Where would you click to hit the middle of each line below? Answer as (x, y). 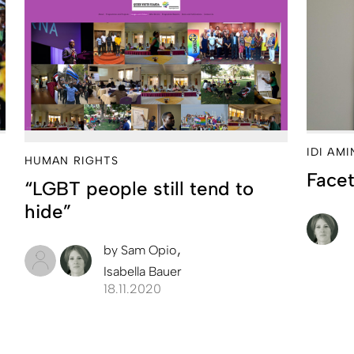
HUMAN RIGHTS (72, 160)
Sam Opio (149, 250)
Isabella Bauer (143, 271)
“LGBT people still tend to (139, 188)
